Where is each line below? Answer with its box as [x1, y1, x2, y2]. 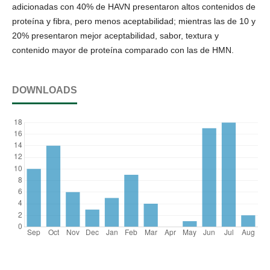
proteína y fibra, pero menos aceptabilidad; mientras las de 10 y [12, 16, 256, 26]
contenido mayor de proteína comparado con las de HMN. [12, 45, 234, 55]
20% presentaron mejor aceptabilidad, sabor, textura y [12, 30, 219, 40]
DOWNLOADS [12, 84, 77, 95]
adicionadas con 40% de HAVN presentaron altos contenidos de [12, 1, 256, 11]
